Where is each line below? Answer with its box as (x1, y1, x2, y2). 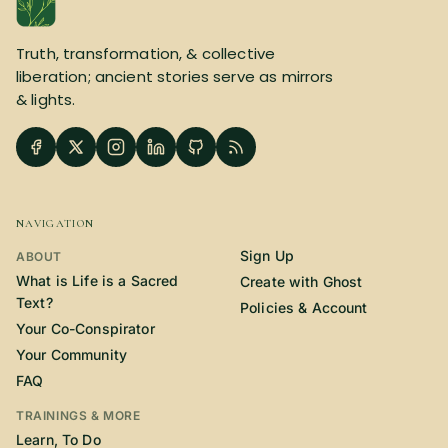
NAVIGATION (16, 217, 95, 231)
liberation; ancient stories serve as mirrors (16, 66, 334, 88)
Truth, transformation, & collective (16, 43, 276, 65)
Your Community (16, 346, 127, 364)
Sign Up (240, 247, 294, 265)
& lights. (16, 89, 76, 111)
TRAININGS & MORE (16, 408, 141, 424)
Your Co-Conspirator (16, 320, 155, 338)
